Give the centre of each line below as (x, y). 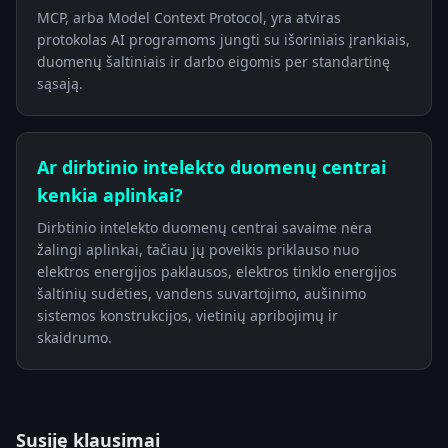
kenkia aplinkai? (110, 194)
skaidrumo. (74, 337)
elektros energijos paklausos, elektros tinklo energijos (217, 271)
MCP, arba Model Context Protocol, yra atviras (189, 17)
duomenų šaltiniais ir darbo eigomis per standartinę (213, 61)
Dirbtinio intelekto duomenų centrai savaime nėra (204, 227)
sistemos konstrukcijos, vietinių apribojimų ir (187, 315)
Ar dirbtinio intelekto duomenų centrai (211, 166)
